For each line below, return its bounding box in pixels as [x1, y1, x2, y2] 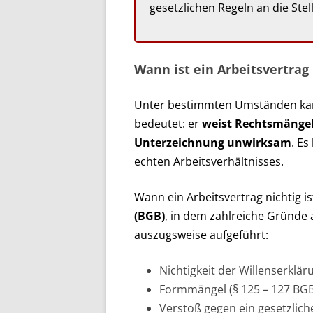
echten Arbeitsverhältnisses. [134, 153, 284, 169]
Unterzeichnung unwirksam [134, 134, 291, 150]
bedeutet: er [134, 115, 202, 131]
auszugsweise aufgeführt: [134, 226, 268, 242]
